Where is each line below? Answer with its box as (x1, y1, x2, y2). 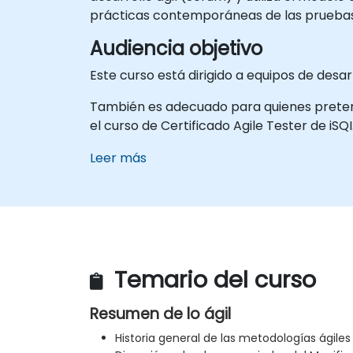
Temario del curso (108, 264, 316, 296)
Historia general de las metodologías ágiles (115, 330, 351, 347)
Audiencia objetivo (90, 35, 262, 61)
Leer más (90, 148, 147, 167)
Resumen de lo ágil (90, 303, 231, 325)
